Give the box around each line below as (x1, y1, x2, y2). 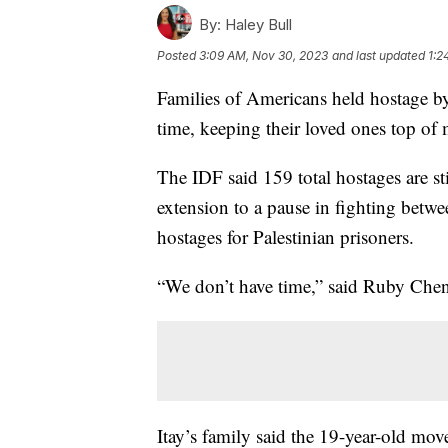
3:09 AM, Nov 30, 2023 (199, 47, 328, 63)
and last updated (332, 47, 425, 63)
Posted (157, 47, 199, 63)
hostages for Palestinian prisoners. (157, 223, 420, 249)
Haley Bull (221, 14, 292, 34)
